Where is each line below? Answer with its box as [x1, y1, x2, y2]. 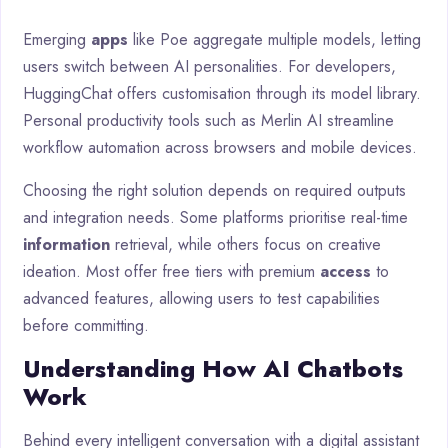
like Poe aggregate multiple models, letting [128, 28, 421, 52]
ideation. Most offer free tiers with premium [23, 260, 320, 284]
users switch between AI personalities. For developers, [23, 55, 396, 79]
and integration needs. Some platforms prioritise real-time [23, 206, 408, 230]
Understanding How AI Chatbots [23, 351, 403, 387]
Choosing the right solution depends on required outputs [23, 179, 406, 203]
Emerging [23, 28, 91, 52]
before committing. [23, 314, 149, 338]
